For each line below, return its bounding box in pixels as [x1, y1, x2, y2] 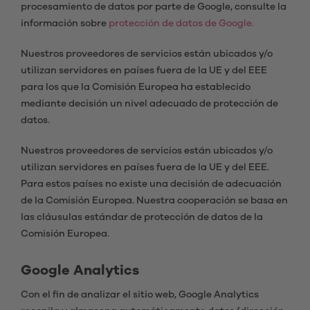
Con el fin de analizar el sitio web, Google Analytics [21, 290, 259, 300]
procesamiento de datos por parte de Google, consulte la [21, 2, 286, 12]
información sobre [21, 19, 109, 28]
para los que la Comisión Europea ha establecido [21, 82, 250, 92]
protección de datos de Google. [109, 19, 254, 28]
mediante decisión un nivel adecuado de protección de [21, 99, 278, 109]
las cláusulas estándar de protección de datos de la [21, 212, 263, 222]
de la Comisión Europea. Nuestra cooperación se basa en [21, 196, 288, 206]
